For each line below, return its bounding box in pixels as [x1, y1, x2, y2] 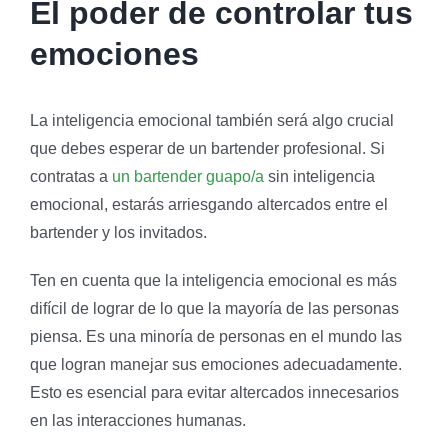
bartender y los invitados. [30, 223, 207, 241]
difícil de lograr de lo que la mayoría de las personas [30, 299, 399, 317]
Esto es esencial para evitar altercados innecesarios [30, 383, 399, 401]
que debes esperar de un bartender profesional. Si [30, 139, 385, 157]
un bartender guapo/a [112, 167, 264, 185]
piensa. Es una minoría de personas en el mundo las [30, 327, 402, 345]
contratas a [30, 167, 112, 185]
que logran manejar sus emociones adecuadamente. [30, 355, 402, 373]
